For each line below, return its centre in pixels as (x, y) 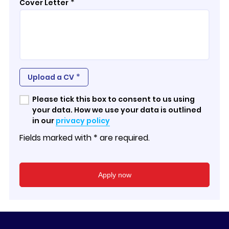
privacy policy (83, 121)
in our (44, 121)
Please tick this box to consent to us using (113, 99)
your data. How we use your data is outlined (117, 110)
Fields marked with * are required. (84, 138)
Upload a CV (51, 77)
